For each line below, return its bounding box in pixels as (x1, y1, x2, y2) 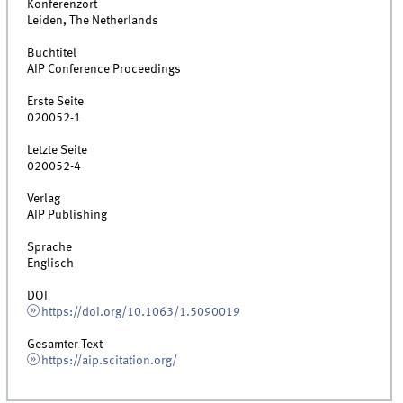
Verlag (27, 193, 61, 206)
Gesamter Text (27, 338, 103, 352)
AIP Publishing (27, 209, 108, 222)
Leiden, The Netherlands (27, 14, 159, 28)
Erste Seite (27, 95, 85, 109)
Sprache (27, 241, 73, 255)
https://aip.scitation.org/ (40, 354, 177, 368)
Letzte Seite (27, 144, 88, 157)
